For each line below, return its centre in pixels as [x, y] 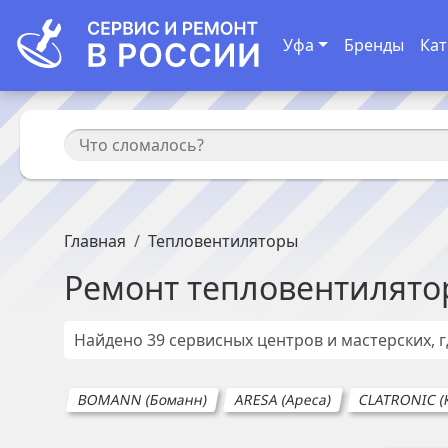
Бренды [373, 45]
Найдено [110, 340]
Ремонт [125, 287]
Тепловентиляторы [223, 241]
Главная [95, 241]
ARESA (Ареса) [283, 399]
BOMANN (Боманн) [142, 399]
